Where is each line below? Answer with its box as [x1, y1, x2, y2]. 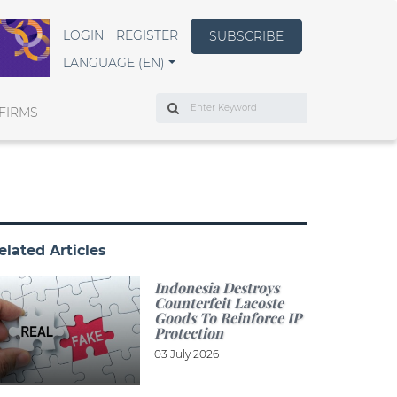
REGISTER [116, 27, 178, 43]
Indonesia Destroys [153, 277, 279, 297]
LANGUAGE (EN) [63, 55, 165, 71]
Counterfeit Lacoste [153, 292, 284, 312]
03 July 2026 [153, 346, 219, 361]
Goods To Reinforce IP [153, 307, 301, 327]
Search [155, 92, 200, 109]
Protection [153, 323, 223, 342]
